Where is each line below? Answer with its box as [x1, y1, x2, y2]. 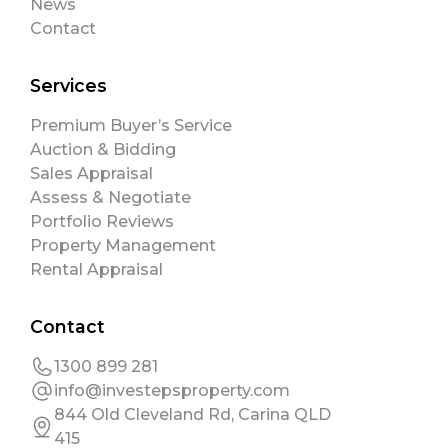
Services [30, 74, 107, 96]
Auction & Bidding [30, 139, 176, 159]
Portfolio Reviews [30, 211, 174, 231]
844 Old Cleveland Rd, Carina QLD [54, 404, 331, 424]
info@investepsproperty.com [54, 380, 290, 400]
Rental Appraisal [30, 259, 163, 279]
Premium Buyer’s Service [30, 115, 232, 135]
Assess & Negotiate [30, 187, 191, 207]
